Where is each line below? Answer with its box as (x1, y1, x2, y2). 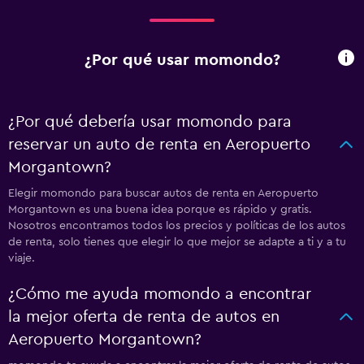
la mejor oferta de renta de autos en (8, 309, 279, 325)
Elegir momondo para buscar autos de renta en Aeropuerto (8, 188, 318, 199)
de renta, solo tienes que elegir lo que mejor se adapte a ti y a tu (8, 236, 346, 248)
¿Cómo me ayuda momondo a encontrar (8, 286, 311, 302)
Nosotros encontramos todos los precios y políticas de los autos (8, 220, 345, 232)
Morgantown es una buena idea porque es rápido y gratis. (8, 204, 312, 215)
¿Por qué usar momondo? (84, 51, 280, 68)
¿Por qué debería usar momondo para (8, 114, 292, 130)
